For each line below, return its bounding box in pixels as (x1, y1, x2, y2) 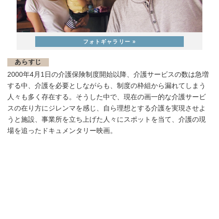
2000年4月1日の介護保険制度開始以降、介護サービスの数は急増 (7, 70, 209, 79)
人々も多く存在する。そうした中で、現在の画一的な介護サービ (7, 93, 206, 101)
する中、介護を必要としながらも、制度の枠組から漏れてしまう (7, 82, 206, 90)
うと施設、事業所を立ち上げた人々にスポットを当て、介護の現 (7, 115, 206, 124)
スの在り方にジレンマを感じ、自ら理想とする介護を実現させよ (7, 104, 206, 112)
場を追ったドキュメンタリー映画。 (7, 127, 117, 135)
